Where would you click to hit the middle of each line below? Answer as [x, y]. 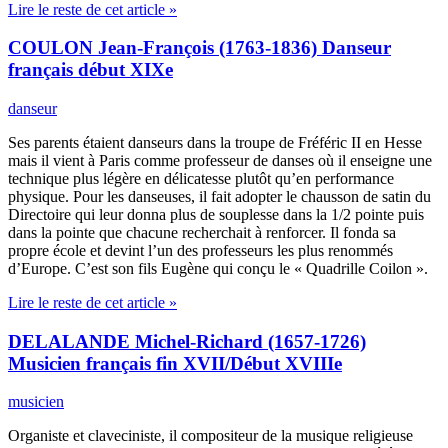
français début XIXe [90, 70]
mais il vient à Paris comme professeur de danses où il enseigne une [220, 160]
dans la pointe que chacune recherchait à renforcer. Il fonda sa [202, 232]
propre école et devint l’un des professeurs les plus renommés [200, 250]
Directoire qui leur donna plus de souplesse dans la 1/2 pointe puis [216, 214]
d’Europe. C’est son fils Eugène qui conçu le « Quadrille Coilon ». [218, 268]
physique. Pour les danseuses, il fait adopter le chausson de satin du [219, 196]
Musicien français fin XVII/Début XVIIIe [175, 363]
